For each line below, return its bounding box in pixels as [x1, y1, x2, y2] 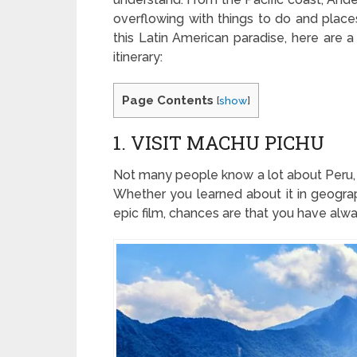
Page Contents [122, 93, 214, 108]
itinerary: [113, 49, 163, 65]
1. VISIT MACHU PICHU [113, 130, 324, 156]
